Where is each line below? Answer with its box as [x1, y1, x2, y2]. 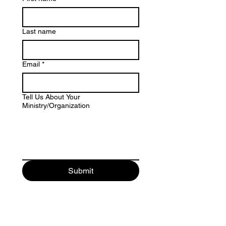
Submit [68, 166, 93, 176]
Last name [22, 27, 56, 36]
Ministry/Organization [22, 101, 90, 110]
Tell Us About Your [22, 93, 80, 101]
